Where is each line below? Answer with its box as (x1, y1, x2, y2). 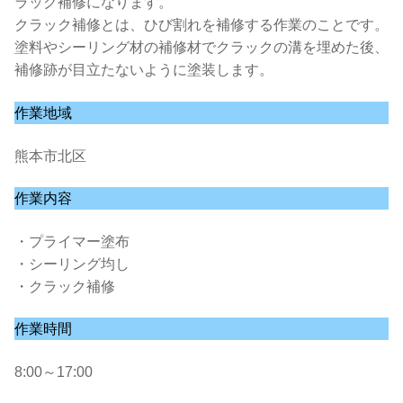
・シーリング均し (14, 255, 130, 272)
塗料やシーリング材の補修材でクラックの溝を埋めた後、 (14, 40, 389, 56)
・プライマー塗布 (14, 233, 130, 249)
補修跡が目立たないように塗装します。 (14, 62, 273, 78)
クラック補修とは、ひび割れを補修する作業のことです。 (14, 17, 389, 33)
